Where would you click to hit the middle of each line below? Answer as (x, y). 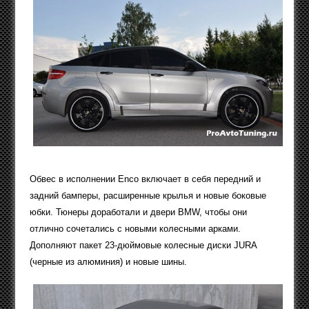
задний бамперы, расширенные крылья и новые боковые (148, 196)
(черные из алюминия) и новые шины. (108, 262)
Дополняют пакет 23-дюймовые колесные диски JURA (143, 246)
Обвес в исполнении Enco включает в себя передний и (145, 179)
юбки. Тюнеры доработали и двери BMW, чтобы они (138, 212)
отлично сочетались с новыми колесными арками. (135, 229)
